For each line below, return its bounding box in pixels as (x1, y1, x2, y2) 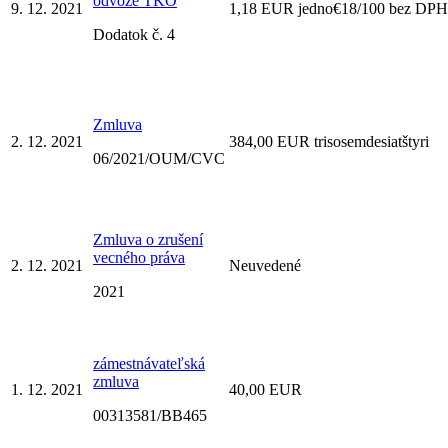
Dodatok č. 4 (93, 25, 175, 43)
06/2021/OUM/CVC (93, 149, 225, 167)
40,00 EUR (229, 380, 302, 398)
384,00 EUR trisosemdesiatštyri (229, 132, 429, 150)
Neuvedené (229, 256, 301, 274)
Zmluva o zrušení (93, 230, 203, 248)
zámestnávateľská (93, 354, 205, 372)
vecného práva (93, 248, 185, 266)
